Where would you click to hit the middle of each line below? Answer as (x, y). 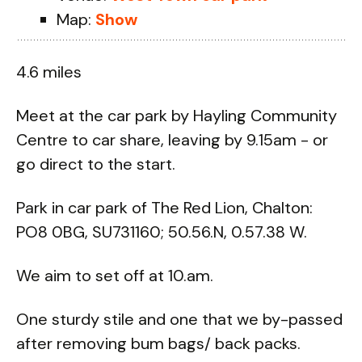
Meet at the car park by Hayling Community (177, 116)
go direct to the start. (96, 164)
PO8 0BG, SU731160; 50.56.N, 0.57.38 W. (162, 232)
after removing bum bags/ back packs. (158, 343)
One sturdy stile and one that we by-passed (179, 319)
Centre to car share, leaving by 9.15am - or (172, 140)
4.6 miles (49, 72)
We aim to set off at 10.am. (115, 276)
